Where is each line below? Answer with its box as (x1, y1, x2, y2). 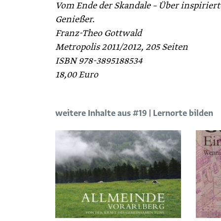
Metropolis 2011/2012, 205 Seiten (55, 41, 188, 53)
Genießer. (55, 13, 95, 26)
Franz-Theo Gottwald (55, 27, 142, 39)
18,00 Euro (55, 69, 98, 81)
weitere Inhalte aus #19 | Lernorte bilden (55, 108, 213, 119)
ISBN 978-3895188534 (55, 55, 143, 67)
